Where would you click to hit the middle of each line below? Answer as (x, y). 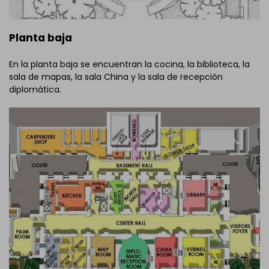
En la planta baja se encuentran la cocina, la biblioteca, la (129, 65)
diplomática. (35, 90)
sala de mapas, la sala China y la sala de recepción (116, 77)
